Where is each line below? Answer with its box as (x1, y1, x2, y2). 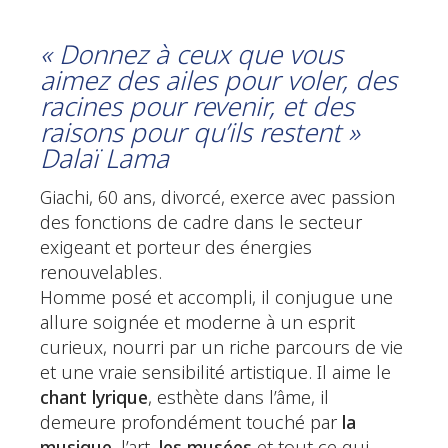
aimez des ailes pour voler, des (40, 62, 397, 100)
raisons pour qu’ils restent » (40, 114, 360, 152)
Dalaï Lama (40, 140, 169, 178)
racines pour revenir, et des (40, 88, 354, 126)
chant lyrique (40, 385, 148, 412)
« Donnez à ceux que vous (40, 36, 343, 74)
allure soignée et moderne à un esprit (40, 310, 355, 337)
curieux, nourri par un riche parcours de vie (40, 335, 403, 362)
